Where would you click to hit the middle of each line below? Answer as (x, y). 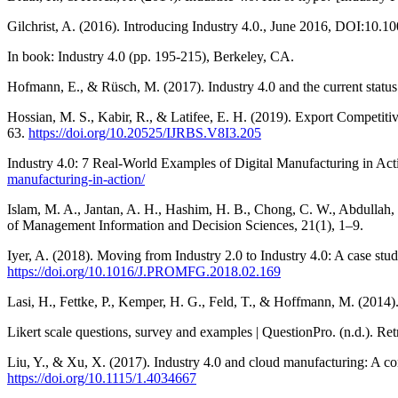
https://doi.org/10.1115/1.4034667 (102, 378)
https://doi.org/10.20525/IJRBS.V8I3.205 (145, 133)
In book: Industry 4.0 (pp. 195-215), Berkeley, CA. (151, 57)
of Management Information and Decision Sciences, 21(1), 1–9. (185, 226)
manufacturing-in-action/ (76, 179)
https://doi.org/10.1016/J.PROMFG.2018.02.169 (144, 272)
